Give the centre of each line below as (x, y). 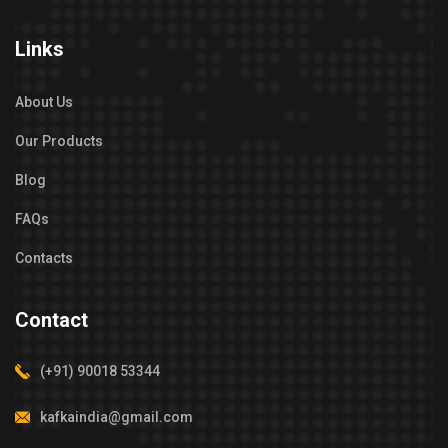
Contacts (44, 258)
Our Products (59, 141)
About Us (44, 102)
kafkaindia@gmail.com (116, 417)
